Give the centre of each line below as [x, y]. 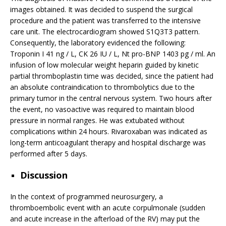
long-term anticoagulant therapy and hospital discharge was [108, 142]
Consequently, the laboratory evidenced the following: [98, 42]
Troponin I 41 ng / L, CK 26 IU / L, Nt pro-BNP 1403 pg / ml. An [113, 53]
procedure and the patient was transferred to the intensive [105, 20]
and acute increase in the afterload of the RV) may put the [105, 218]
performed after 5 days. [49, 153]
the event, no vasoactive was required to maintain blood [102, 109]
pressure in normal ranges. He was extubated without [97, 120]
